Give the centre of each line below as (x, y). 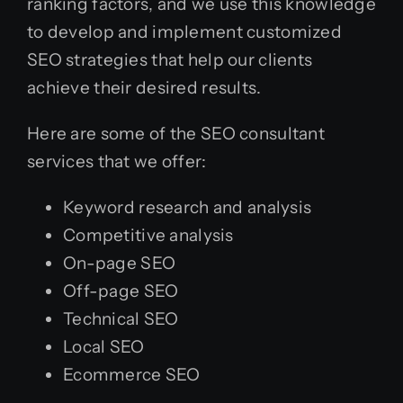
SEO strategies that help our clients (170, 60)
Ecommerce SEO (132, 375)
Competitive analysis (148, 235)
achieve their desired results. (144, 88)
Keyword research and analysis (188, 207)
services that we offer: (117, 161)
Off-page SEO (121, 291)
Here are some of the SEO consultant (176, 134)
